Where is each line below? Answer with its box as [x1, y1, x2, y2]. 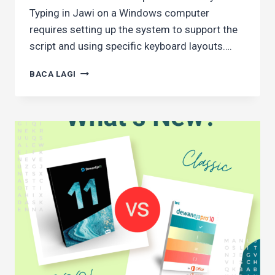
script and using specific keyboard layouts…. [29, 40, 232, 53]
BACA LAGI [29, 69, 77, 79]
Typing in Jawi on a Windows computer [29, 7, 209, 20]
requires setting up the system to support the [29, 23, 238, 36]
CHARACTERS [76, 117, 135, 128]
